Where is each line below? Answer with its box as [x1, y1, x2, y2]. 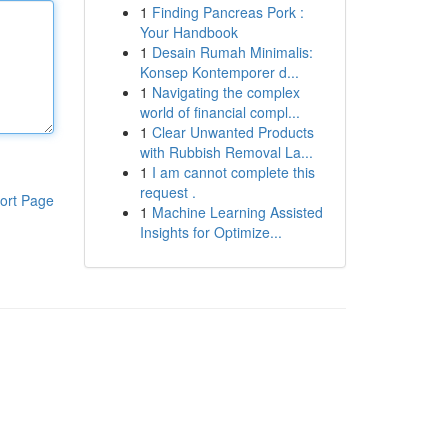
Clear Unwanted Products [151, 122, 314, 142]
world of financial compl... [139, 102, 300, 122]
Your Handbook [139, 22, 238, 42]
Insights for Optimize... [139, 222, 282, 242]
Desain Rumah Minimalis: [151, 42, 313, 62]
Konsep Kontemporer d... [139, 62, 299, 82]
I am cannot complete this [151, 162, 315, 182]
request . [139, 182, 196, 202]
